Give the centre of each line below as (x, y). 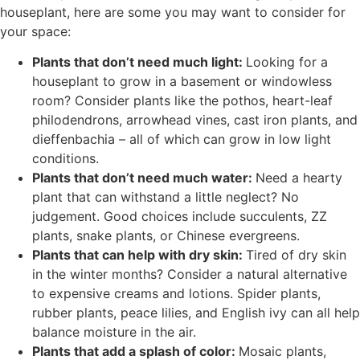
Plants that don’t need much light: (139, 62)
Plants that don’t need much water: (144, 178)
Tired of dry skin (296, 255)
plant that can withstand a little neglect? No (166, 197)
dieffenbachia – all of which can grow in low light (182, 139)
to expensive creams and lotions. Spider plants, (176, 293)
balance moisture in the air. (114, 332)
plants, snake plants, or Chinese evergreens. (166, 235)
